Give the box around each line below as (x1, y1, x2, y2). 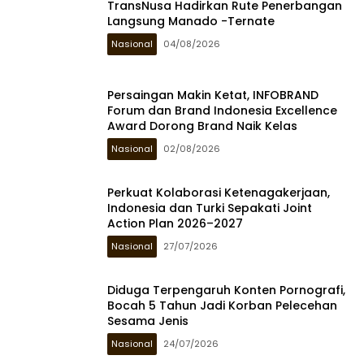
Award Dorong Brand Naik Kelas (107, 118, 297, 135)
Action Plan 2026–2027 (107, 215, 243, 232)
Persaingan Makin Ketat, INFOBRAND (107, 87, 318, 104)
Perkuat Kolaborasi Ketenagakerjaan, (107, 184, 330, 201)
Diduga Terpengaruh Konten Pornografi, (107, 282, 345, 299)
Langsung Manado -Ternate (107, 12, 275, 29)
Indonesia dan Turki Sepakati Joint (107, 200, 312, 217)
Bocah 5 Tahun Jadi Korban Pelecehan (107, 297, 337, 314)
